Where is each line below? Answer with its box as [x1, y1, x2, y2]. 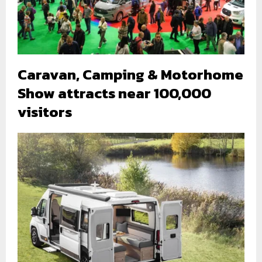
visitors [18, 101, 72, 123]
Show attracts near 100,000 [18, 82, 211, 105]
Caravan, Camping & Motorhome [18, 63, 243, 86]
